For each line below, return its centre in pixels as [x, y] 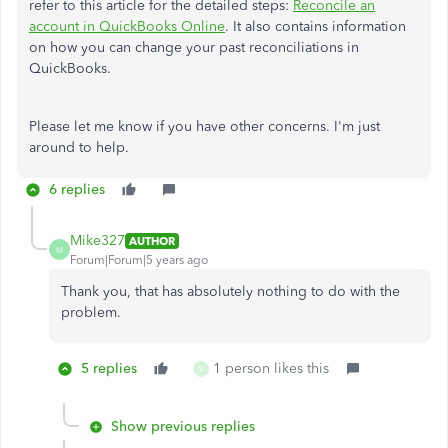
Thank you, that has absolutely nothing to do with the [230, 291]
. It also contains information [315, 26]
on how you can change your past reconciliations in [194, 47]
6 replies [77, 189]
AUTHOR [152, 240]
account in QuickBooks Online [127, 26]
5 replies [109, 368]
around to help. [79, 147]
